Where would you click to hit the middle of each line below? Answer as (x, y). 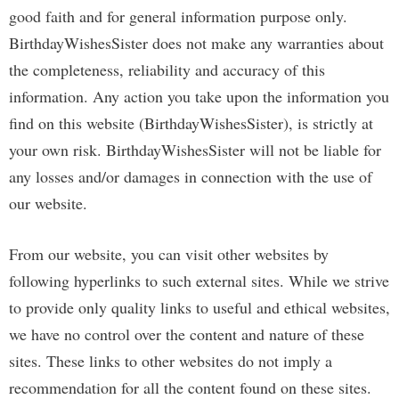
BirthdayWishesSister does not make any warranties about (196, 43)
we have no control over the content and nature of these (187, 334)
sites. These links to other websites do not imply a (171, 361)
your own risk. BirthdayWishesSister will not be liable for (195, 150)
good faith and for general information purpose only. (178, 16)
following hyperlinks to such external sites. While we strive (199, 281)
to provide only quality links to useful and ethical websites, (199, 307)
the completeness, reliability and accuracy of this (167, 69)
